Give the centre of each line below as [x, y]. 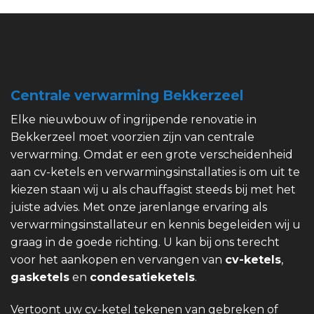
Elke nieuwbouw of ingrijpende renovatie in [134, 119]
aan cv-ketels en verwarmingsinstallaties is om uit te [155, 172]
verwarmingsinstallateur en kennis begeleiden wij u [156, 224]
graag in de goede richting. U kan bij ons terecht [145, 242]
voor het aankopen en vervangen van [118, 259]
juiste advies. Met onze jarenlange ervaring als [139, 207]
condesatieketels [142, 277]
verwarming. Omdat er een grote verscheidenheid [152, 154]
